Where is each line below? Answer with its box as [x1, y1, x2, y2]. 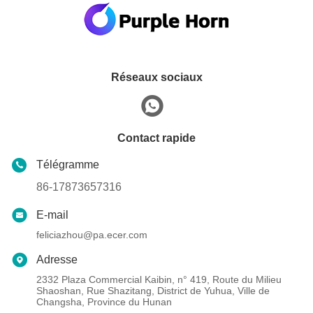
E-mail [36, 209, 68, 221]
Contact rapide [117, 132, 196, 145]
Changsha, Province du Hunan [36, 296, 172, 308]
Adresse [36, 254, 78, 266]
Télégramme [36, 159, 99, 171]
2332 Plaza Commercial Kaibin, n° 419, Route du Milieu [36, 274, 282, 286]
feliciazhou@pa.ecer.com [36, 229, 147, 241]
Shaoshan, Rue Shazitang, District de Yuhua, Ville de [36, 285, 270, 297]
